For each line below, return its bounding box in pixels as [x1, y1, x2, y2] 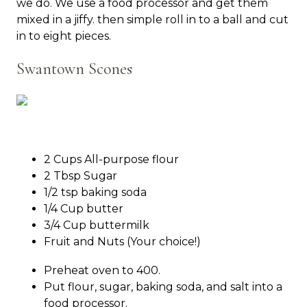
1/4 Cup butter [44, 202, 123, 216]
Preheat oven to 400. [44, 264, 160, 278]
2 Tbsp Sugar [44, 169, 117, 183]
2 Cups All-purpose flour [44, 153, 179, 167]
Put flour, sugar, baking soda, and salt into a [44, 280, 282, 294]
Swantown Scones [16, 59, 132, 79]
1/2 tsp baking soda [44, 186, 147, 199]
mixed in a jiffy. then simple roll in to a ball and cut [16, 13, 288, 27]
